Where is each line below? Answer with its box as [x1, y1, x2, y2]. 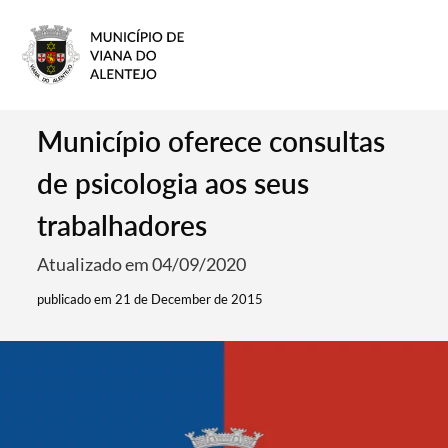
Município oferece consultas [37, 124, 386, 158]
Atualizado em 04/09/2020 [37, 253, 247, 275]
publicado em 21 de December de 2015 [37, 291, 264, 307]
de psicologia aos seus [37, 166, 310, 200]
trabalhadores [37, 208, 208, 242]
